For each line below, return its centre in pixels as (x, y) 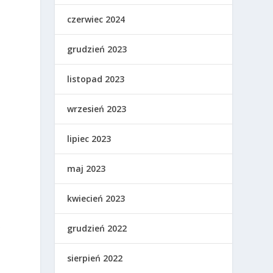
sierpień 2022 (95, 258)
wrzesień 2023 (97, 109)
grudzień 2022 (97, 229)
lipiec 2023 (89, 139)
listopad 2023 (96, 79)
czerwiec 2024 (96, 19)
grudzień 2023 (97, 49)
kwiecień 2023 (96, 199)
